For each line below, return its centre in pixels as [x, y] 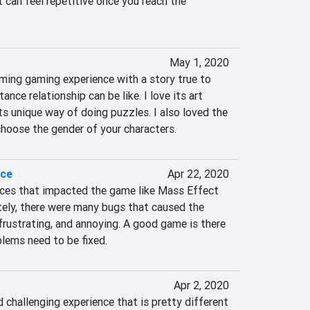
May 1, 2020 [199, 62]
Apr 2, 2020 [201, 285]
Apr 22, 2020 [198, 174]
